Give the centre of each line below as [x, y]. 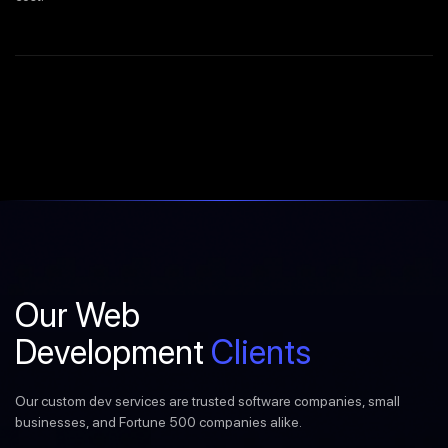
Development [113, 352]
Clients [261, 352]
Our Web [77, 315]
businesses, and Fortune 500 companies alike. [158, 422]
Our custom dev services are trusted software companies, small [207, 401]
